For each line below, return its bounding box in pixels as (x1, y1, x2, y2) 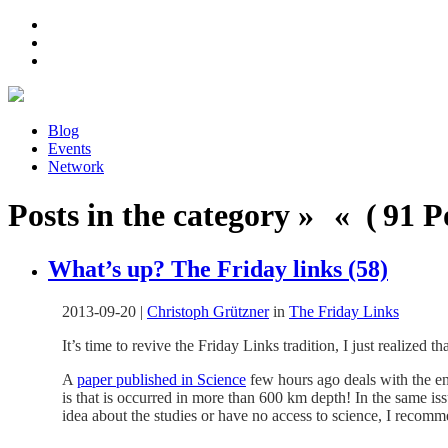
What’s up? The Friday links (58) (48, 255, 388, 282)
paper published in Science (77, 370, 246, 388)
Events (48, 140, 91, 157)
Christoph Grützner (147, 302, 269, 320)
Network (48, 158, 104, 175)
